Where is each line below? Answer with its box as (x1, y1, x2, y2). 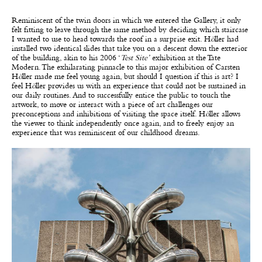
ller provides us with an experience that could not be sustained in (36, 82, 246, 91)
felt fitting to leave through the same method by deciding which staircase (12, 26, 248, 35)
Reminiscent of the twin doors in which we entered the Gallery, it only (12, 16, 241, 25)
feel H (12, 82, 32, 91)
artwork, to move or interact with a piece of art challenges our (12, 101, 213, 109)
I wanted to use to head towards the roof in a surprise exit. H (12, 35, 211, 44)
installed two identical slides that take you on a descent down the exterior (12, 44, 247, 53)
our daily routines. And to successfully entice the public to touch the (12, 91, 230, 100)
